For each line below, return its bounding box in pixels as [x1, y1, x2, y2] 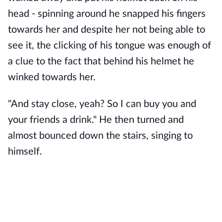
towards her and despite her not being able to [8, 25, 205, 35]
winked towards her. [8, 72, 98, 82]
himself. [8, 147, 42, 157]
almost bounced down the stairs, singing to [8, 131, 193, 141]
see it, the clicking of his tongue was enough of [8, 41, 211, 51]
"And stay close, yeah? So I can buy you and [8, 99, 196, 109]
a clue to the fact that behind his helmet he [8, 56, 194, 66]
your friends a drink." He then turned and [8, 115, 184, 125]
